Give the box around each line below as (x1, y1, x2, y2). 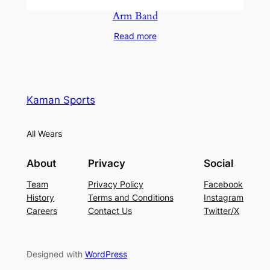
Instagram (204, 192, 244, 202)
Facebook (204, 178, 243, 189)
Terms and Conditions (87, 192, 174, 202)
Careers (26, 205, 57, 216)
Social (204, 157, 234, 169)
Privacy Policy (87, 178, 143, 189)
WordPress (84, 249, 127, 259)
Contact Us (87, 205, 132, 216)
